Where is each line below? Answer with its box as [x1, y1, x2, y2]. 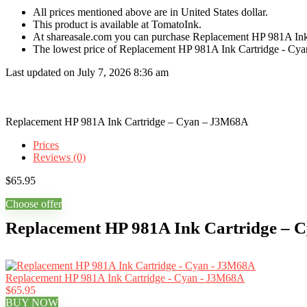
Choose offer [5, 198, 62, 210]
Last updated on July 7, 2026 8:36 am [5, 66, 169, 78]
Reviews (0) [33, 151, 86, 163]
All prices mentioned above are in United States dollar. [33, 6, 268, 18]
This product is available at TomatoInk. [33, 19, 201, 30]
